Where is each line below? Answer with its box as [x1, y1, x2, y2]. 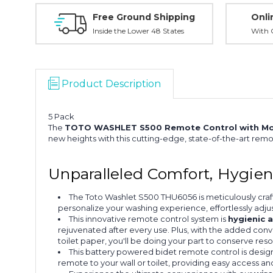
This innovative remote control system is [69, 213, 229, 224]
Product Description [62, 78, 161, 90]
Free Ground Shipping [92, 12, 195, 23]
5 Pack [48, 112, 74, 121]
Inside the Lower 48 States [92, 26, 184, 35]
